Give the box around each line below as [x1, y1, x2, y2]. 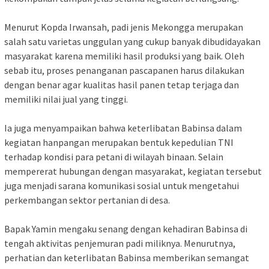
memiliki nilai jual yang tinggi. [4, 93, 128, 106]
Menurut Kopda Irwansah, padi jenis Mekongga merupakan [4, 21, 243, 34]
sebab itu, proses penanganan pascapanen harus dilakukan [4, 64, 244, 77]
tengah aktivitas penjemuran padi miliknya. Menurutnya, [4, 237, 235, 250]
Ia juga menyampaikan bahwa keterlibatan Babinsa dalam [4, 122, 242, 134]
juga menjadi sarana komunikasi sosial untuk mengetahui [4, 180, 239, 192]
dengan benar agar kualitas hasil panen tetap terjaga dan [4, 79, 239, 91]
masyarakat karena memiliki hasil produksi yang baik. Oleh [4, 50, 244, 62]
